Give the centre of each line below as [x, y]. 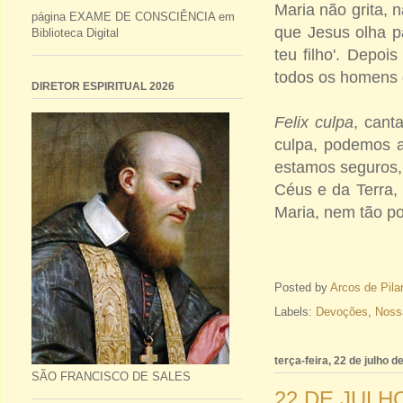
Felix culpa [314, 123]
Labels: [295, 312]
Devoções [342, 312]
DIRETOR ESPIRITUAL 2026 [103, 86]
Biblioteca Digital [75, 32]
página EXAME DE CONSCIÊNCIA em [133, 16]
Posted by [302, 288]
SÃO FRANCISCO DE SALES [111, 376]
